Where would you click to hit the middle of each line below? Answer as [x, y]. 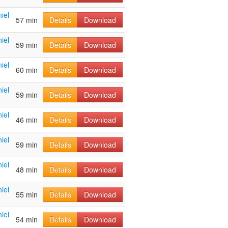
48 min [27, 170]
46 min [27, 120]
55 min [27, 195]
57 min [27, 20]
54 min [27, 220]
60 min [27, 70]
